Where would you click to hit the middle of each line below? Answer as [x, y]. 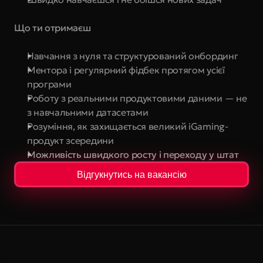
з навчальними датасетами [88, 112]
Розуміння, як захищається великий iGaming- [128, 126]
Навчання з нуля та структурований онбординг [133, 56]
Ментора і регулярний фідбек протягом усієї [126, 70]
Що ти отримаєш [53, 28]
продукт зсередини [70, 140]
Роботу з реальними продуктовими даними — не [137, 98]
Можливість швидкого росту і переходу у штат [133, 154]
